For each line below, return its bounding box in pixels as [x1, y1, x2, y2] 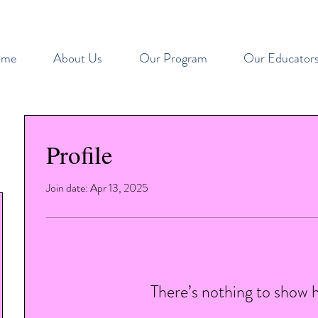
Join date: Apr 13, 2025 [46, 180, 148, 196]
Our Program [139, 49, 207, 67]
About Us [53, 49, 102, 67]
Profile [46, 138, 113, 171]
